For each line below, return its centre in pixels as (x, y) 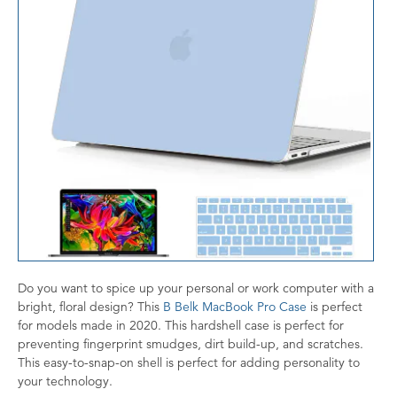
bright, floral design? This (90, 306)
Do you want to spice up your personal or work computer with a (196, 288)
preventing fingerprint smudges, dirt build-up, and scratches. (191, 343)
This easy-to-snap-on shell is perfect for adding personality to (189, 362)
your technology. (67, 381)
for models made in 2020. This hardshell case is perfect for (181, 325)
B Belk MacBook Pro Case (235, 306)
